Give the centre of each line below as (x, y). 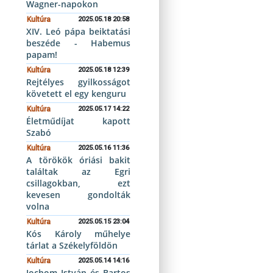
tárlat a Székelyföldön (72, 245)
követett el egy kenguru (76, 94)
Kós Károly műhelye (78, 234)
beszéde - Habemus (78, 43)
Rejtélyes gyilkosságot (78, 82)
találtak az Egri (78, 172)
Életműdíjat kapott (78, 121)
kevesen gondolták (78, 195)
